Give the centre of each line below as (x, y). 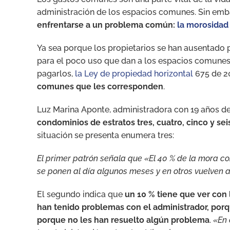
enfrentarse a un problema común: (107, 25)
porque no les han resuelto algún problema (123, 220)
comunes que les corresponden (100, 86)
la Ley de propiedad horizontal (134, 73)
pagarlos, (56, 73)
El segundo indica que (81, 194)
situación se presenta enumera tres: (106, 135)
